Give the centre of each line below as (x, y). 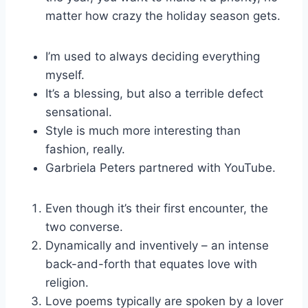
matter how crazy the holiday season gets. (163, 16)
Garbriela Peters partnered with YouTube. (161, 168)
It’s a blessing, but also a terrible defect (154, 93)
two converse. (84, 227)
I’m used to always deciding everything (153, 56)
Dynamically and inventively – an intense (157, 245)
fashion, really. (85, 149)
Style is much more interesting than (143, 131)
